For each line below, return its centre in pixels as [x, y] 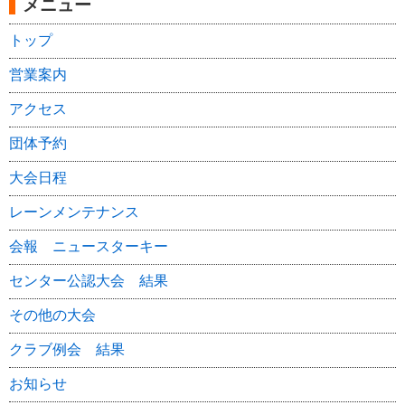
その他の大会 [52, 315]
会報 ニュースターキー [89, 246]
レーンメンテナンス [74, 212]
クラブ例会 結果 [67, 349]
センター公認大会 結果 [89, 280]
